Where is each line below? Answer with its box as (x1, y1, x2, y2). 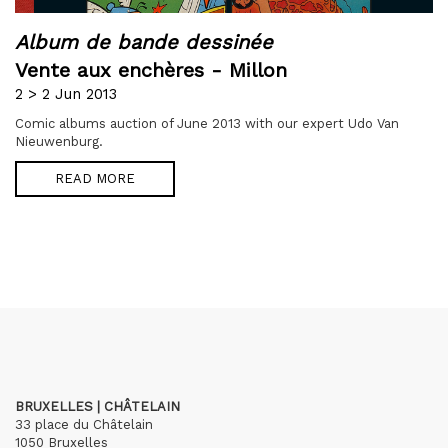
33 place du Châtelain (15, 417, 153, 433)
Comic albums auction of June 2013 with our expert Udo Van (15, 116, 399, 132)
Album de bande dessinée (15, 30, 273, 55)
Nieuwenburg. (15, 134, 103, 150)
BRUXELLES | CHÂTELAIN (15, 399, 180, 415)
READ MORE (55, 171, 135, 187)
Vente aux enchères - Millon (15, 58, 287, 83)
